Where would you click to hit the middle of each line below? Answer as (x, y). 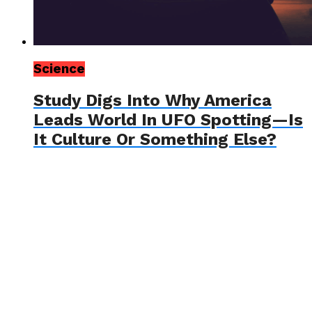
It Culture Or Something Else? (155, 139)
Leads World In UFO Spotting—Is (168, 119)
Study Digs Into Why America (153, 100)
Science (59, 69)
